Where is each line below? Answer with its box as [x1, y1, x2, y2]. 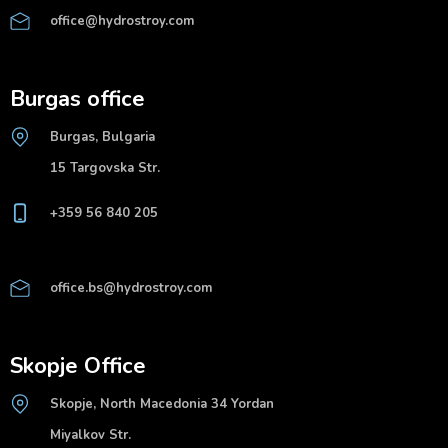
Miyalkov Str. [50, 426, 131, 444]
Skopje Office [10, 351, 146, 381]
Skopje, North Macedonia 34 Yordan [50, 395, 274, 413]
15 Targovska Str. [50, 159, 160, 177]
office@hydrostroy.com [50, 12, 194, 30]
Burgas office [10, 84, 145, 114]
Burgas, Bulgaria [50, 128, 155, 146]
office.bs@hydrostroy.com [50, 279, 212, 297]
